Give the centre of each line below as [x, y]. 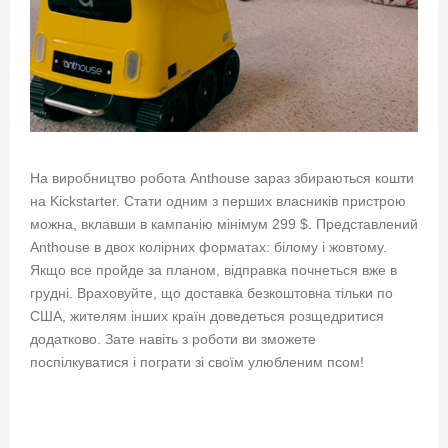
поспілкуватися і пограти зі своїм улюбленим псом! [197, 361]
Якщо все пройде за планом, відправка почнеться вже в [213, 269]
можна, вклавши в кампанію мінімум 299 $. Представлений [224, 223]
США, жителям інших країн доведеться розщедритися [207, 315]
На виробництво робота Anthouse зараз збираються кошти [222, 177]
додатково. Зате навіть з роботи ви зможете [173, 338]
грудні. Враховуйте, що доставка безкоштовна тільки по [211, 292]
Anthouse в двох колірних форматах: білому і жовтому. [208, 246]
